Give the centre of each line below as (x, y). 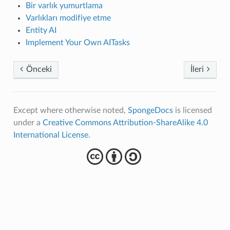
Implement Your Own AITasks (78, 43)
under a (28, 123)
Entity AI (41, 31)
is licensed (192, 111)
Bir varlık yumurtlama (64, 6)
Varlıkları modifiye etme (68, 18)
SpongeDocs (150, 111)
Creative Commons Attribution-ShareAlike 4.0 (125, 123)
